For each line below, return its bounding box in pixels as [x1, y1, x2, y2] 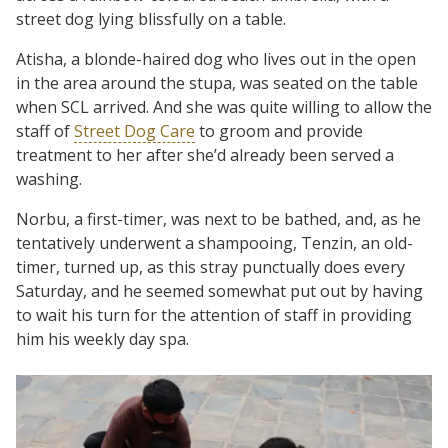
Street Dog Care [74, 119, 195, 142]
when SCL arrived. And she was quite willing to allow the [16, 95, 432, 118]
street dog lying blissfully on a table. [16, 7, 286, 30]
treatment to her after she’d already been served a [16, 143, 394, 166]
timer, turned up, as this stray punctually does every [16, 255, 405, 278]
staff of [16, 119, 74, 142]
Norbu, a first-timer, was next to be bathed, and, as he [16, 207, 421, 230]
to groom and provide [195, 119, 363, 142]
